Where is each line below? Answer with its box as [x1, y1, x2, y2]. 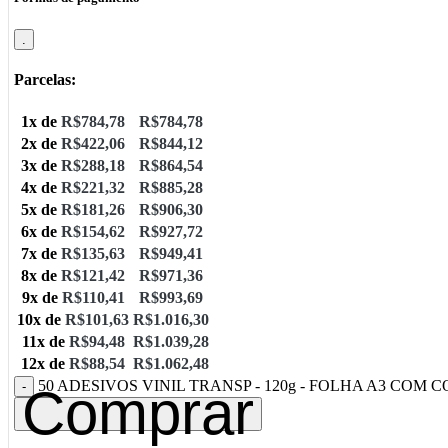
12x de [21, 355, 69, 373]
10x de [17, 311, 65, 329]
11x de [21, 333, 69, 351]
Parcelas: [14, 70, 76, 88]
